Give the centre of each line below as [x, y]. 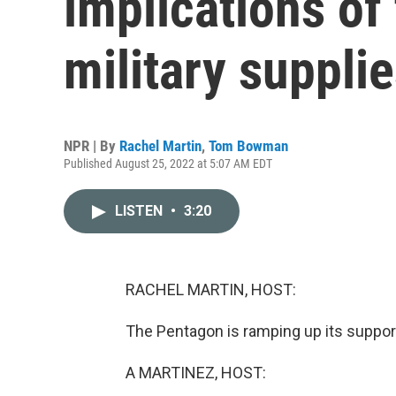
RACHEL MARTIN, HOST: [211, 289]
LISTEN [141, 211]
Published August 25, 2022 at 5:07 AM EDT [168, 164]
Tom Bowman [248, 146]
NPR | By [91, 146]
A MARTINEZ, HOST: [196, 373]
